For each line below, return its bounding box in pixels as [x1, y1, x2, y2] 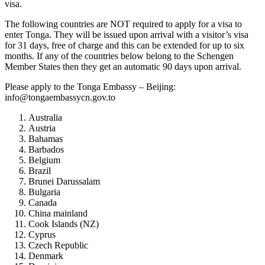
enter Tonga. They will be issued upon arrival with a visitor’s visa [5, 29, 248, 40]
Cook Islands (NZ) [28, 218, 99, 229]
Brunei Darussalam [28, 176, 100, 186]
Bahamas [28, 133, 63, 144]
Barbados [28, 144, 64, 154]
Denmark [28, 250, 63, 261]
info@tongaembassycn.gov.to [5, 92, 115, 102]
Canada [28, 197, 57, 208]
